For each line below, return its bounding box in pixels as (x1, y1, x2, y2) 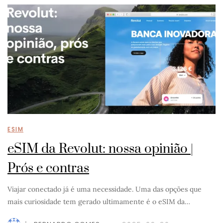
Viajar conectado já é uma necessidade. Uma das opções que (7, 185, 202, 194)
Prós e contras (7, 160, 89, 177)
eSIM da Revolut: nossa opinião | (7, 141, 193, 157)
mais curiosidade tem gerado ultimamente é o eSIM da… (7, 197, 190, 206)
